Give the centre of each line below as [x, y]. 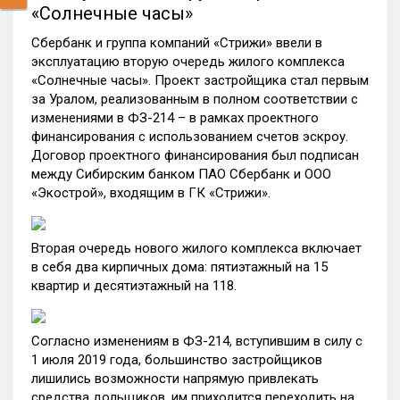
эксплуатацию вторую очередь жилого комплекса [188, 62]
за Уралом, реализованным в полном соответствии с [195, 99]
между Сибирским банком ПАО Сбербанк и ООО [181, 174]
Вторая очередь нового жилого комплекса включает [196, 248]
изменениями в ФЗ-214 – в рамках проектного [175, 118]
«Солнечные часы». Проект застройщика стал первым [200, 80]
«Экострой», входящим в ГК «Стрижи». [151, 193]
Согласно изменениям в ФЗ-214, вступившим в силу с [197, 341]
